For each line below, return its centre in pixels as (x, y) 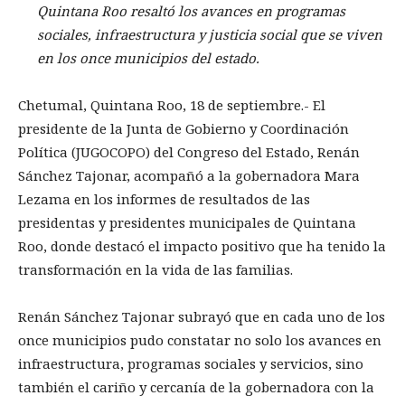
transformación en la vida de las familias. (155, 269)
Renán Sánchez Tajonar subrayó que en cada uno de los (202, 316)
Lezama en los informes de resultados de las (164, 198)
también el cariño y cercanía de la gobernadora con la (196, 386)
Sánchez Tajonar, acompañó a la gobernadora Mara (189, 175)
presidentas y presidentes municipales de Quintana (187, 222)
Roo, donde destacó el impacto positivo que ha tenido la (202, 245)
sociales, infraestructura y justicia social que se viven (210, 34)
